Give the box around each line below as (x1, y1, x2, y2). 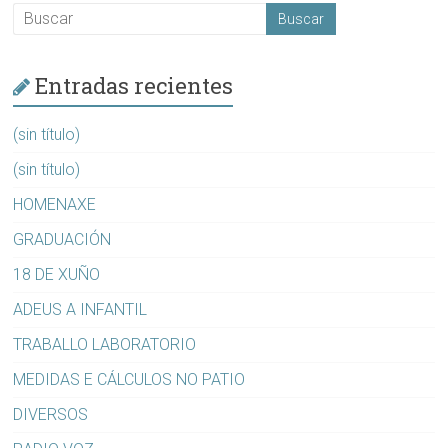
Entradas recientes (35, 70, 234, 100)
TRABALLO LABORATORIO (13, 334, 197, 354)
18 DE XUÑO (13, 264, 101, 284)
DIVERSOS (13, 404, 89, 424)
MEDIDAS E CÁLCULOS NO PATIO (13, 369, 246, 389)
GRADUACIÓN (13, 229, 112, 249)
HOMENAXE (13, 194, 97, 214)
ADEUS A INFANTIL (13, 299, 148, 319)
